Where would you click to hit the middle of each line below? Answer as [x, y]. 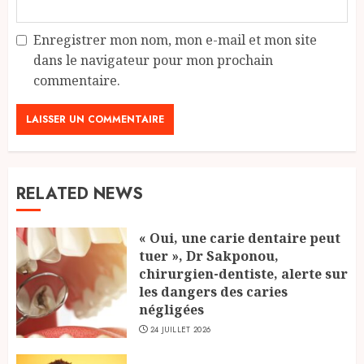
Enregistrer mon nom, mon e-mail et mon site [175, 39]
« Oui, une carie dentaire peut [240, 238]
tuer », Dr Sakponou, [209, 256]
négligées [171, 309]
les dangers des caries [213, 291]
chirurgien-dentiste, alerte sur [243, 273]
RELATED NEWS [80, 193]
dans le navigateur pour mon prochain [153, 60]
